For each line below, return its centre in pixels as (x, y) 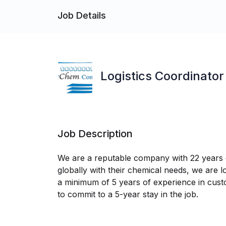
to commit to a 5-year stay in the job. (128, 194)
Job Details (82, 15)
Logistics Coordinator (162, 76)
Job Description (95, 134)
